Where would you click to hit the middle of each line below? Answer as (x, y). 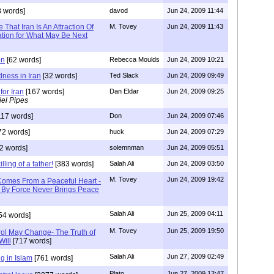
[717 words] (31, 241)
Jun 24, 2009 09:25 (195, 91)
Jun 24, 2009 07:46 (195, 115)
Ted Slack (124, 75)
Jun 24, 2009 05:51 (195, 147)
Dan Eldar (124, 91)
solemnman (127, 147)
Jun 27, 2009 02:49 (195, 256)
